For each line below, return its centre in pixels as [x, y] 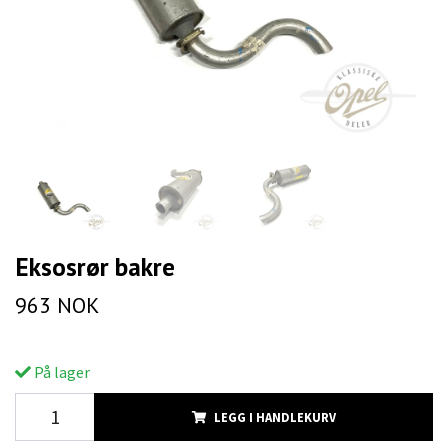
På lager [60, 372]
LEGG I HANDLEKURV [274, 417]
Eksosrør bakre [95, 267]
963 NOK [57, 305]
